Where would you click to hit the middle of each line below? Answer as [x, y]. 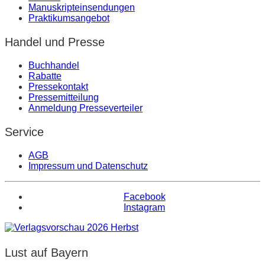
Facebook [144, 196]
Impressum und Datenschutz [88, 166]
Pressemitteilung [64, 97]
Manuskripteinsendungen [82, 7]
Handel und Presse [55, 42]
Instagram [144, 207]
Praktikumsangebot [69, 18]
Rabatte [45, 76]
